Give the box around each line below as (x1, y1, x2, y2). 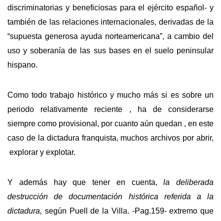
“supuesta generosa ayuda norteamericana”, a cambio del (7, 32, 214, 41)
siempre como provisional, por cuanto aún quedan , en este (7, 119, 214, 128)
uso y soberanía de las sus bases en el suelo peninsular (7, 46, 214, 55)
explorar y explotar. (7, 147, 75, 156)
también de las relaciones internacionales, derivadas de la (7, 18, 214, 27)
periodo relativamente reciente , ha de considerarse (7, 105, 214, 113)
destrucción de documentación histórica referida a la (7, 192, 214, 201)
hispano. (7, 61, 37, 70)
